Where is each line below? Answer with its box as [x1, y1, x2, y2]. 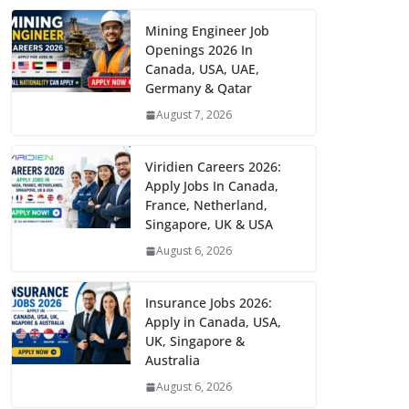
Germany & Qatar [145, 79, 252, 98]
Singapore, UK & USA [145, 215, 273, 234]
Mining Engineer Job [145, 22, 269, 40]
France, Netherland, [145, 196, 267, 215]
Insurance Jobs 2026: [145, 294, 272, 312]
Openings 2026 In [145, 41, 253, 59]
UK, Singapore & [145, 332, 245, 351]
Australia [145, 351, 200, 370]
